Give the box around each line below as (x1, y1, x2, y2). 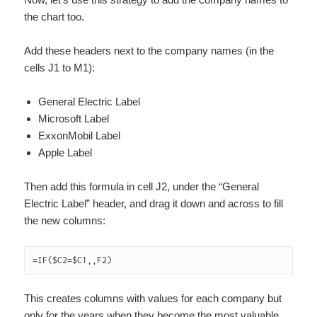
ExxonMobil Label (38, 129, 121, 142)
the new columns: (24, 214, 106, 227)
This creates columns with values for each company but (24, 292, 282, 304)
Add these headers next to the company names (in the (24, 45, 275, 57)
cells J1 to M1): (24, 62, 96, 74)
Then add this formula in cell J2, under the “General (24, 180, 260, 193)
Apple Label (38, 146, 93, 159)
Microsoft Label (38, 113, 110, 125)
